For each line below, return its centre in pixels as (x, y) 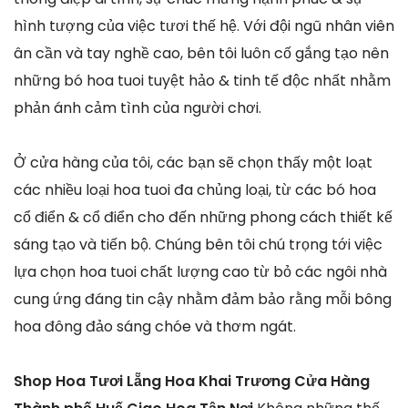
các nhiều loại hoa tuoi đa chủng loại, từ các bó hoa (195, 189)
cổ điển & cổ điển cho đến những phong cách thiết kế (203, 217)
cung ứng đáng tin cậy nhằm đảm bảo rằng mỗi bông (203, 299)
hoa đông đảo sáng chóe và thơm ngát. (155, 326)
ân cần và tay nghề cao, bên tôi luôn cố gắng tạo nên (201, 53)
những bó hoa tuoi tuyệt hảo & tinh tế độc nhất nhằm (202, 80)
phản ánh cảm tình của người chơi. (138, 107)
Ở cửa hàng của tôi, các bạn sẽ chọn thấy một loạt (193, 162)
